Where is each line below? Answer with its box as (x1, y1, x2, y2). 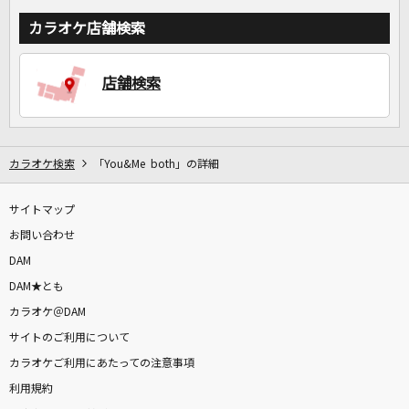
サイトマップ (9, 204, 75, 216)
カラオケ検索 (9, 159, 75, 171)
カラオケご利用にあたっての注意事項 (9, 358, 194, 370)
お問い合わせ (9, 230, 75, 242)
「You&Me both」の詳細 (93, 159, 219, 171)
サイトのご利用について (9, 332, 130, 344)
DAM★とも (9, 281, 64, 293)
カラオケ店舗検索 (28, 21, 145, 37)
